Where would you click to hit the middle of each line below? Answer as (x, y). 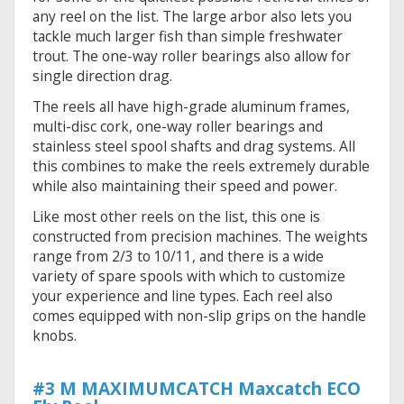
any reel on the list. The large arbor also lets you (192, 17)
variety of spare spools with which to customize (189, 276)
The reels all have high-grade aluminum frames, (191, 107)
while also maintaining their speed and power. (185, 186)
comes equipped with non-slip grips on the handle (199, 316)
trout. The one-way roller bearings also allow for (192, 56)
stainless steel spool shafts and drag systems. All (194, 147)
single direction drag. (102, 76)
